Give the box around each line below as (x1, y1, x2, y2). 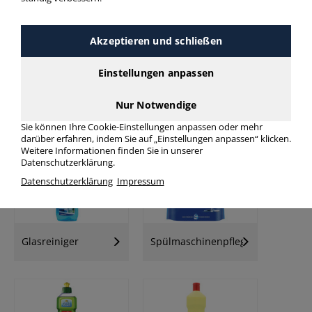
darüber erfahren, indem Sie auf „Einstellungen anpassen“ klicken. (21, 132, 291, 145)
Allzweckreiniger (150, 102, 227, 116)
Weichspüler (22, 109, 80, 123)
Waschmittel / (22, 95, 86, 109)
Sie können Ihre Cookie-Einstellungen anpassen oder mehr (21, 120, 263, 133)
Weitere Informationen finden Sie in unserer (21, 144, 203, 157)
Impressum (116, 175, 164, 187)
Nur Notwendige (115, 97, 197, 111)
